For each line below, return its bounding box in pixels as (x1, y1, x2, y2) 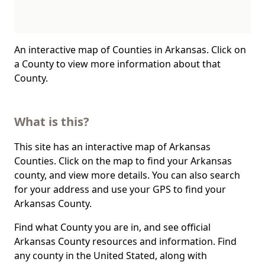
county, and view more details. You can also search (14, 169, 240, 182)
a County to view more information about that (14, 57, 221, 70)
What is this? (14, 114, 89, 130)
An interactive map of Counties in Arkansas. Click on (14, 43, 246, 56)
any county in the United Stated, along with (14, 249, 207, 262)
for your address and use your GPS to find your (14, 183, 226, 196)
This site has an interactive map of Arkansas (14, 140, 211, 153)
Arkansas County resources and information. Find (14, 235, 237, 248)
